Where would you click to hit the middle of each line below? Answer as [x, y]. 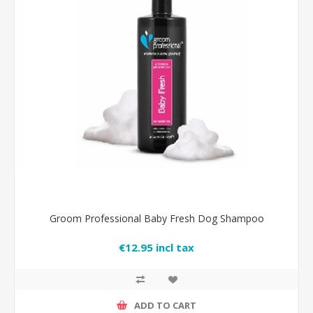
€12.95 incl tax [156, 248]
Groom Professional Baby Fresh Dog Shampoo [156, 218]
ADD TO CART [165, 305]
